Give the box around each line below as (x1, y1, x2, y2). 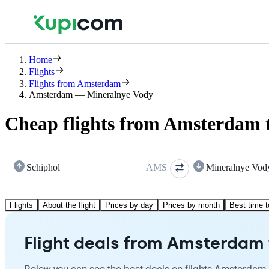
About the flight (43, 200, 95, 210)
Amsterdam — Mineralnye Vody (29, 89, 153, 100)
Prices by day (105, 200, 153, 210)
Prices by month (163, 200, 220, 210)
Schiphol (26, 162, 60, 172)
